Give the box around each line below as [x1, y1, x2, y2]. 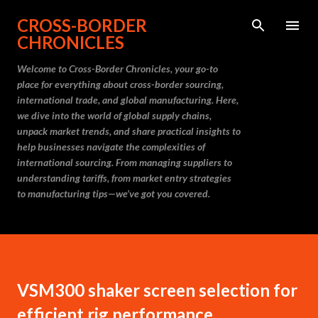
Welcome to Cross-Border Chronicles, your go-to [17, 62, 218, 75]
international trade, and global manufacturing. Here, [17, 94, 238, 106]
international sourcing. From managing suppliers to [17, 156, 232, 168]
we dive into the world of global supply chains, [17, 109, 212, 121]
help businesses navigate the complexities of [17, 141, 205, 153]
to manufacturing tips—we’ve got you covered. [17, 187, 210, 199]
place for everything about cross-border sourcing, [17, 78, 224, 90]
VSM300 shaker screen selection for [17, 280, 297, 300]
